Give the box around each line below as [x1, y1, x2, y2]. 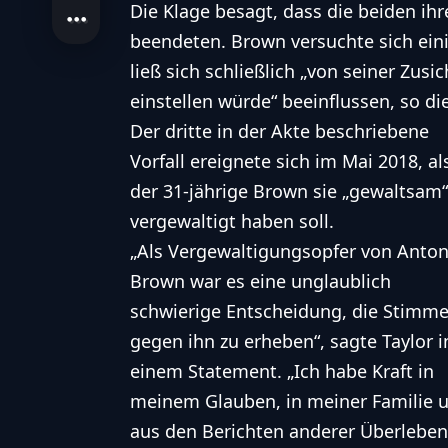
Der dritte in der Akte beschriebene [130, 118, 429, 143]
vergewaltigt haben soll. [130, 208, 334, 233]
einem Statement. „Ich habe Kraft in [130, 358, 434, 383]
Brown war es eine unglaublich [130, 268, 391, 293]
